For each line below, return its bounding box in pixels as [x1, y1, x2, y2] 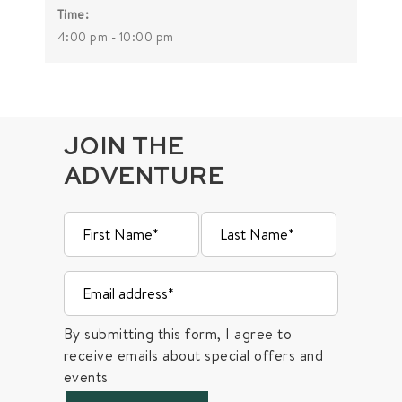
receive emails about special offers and [63, 345, 324, 365]
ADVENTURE [63, 165, 224, 189]
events [63, 366, 109, 387]
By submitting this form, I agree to [63, 323, 293, 344]
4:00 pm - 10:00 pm [57, 27, 174, 46]
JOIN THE [63, 135, 184, 160]
